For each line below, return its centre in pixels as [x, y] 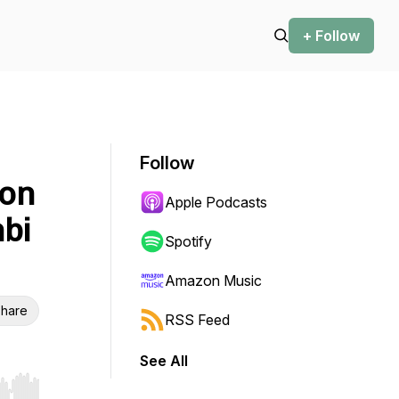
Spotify [188, 241]
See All [164, 361]
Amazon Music [213, 281]
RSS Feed [197, 320]
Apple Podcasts [216, 202]
